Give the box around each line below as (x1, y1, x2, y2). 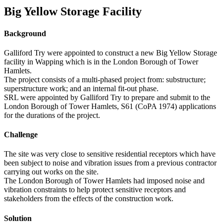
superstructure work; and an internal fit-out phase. (4, 84, 159, 93)
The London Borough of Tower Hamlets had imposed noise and (4, 176, 205, 185)
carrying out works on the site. (4, 167, 99, 176)
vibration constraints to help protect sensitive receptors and (4, 185, 186, 194)
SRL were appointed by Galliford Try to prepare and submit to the (4, 93, 210, 102)
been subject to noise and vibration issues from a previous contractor (4, 159, 217, 167)
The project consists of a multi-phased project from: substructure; (4, 75, 206, 84)
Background (4, 29, 46, 38)
